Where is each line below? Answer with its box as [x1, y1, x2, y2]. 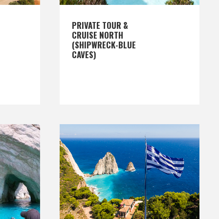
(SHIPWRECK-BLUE [72, 39, 136, 51]
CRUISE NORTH [72, 29, 123, 41]
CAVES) [72, 48, 96, 61]
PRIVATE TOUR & [72, 19, 128, 31]
